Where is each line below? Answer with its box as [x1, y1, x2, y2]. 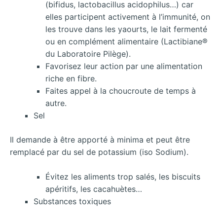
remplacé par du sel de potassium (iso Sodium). [10, 147, 188, 157]
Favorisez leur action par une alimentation [45, 61, 202, 71]
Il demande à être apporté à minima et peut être [10, 134, 190, 145]
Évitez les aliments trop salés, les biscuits [45, 172, 200, 182]
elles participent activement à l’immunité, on [45, 11, 210, 22]
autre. [45, 98, 67, 108]
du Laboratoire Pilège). [45, 48, 131, 59]
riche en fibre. [45, 73, 97, 83]
